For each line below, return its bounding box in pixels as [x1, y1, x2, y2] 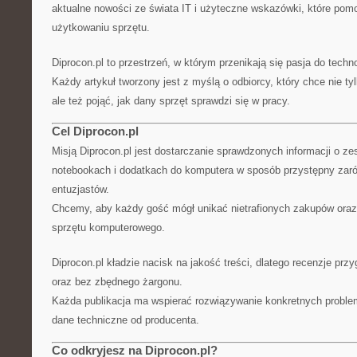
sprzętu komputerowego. [52, 222, 165, 233]
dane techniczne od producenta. [52, 314, 199, 326]
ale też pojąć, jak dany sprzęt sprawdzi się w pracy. [52, 95, 290, 107]
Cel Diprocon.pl [52, 124, 139, 138]
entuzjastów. [52, 183, 109, 195]
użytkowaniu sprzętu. [52, 22, 150, 33]
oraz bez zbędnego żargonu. [52, 276, 182, 288]
